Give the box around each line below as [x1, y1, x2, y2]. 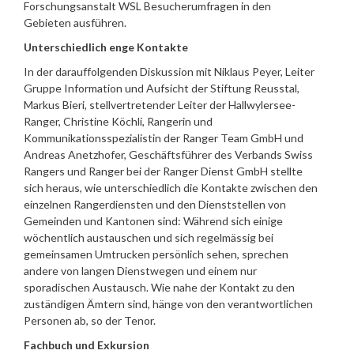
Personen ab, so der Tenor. [24, 314, 156, 327]
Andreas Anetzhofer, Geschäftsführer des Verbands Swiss [24, 148, 313, 161]
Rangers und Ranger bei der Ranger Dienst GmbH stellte [24, 164, 303, 178]
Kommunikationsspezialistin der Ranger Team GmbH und [24, 131, 303, 145]
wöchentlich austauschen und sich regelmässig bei [24, 231, 273, 244]
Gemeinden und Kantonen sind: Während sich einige [24, 214, 283, 228]
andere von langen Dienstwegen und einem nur [24, 264, 257, 277]
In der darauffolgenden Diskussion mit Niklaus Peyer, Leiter [24, 65, 314, 78]
